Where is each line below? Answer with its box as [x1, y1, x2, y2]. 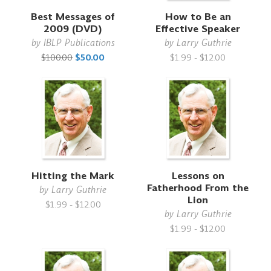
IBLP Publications [43, 36, 115, 49]
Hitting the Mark [31, 169, 115, 183]
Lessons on [171, 169, 224, 183]
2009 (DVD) [44, 22, 103, 36]
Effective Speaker [155, 22, 241, 36]
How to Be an [165, 10, 231, 24]
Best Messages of [31, 10, 116, 24]
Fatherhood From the [147, 181, 249, 195]
